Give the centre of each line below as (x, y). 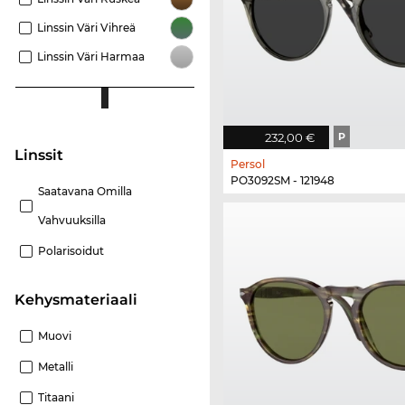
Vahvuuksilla (72, 220)
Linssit (43, 155)
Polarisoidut (71, 250)
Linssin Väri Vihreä (86, 27)
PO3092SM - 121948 (283, 181)
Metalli (56, 366)
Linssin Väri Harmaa (91, 56)
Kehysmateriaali (81, 299)
